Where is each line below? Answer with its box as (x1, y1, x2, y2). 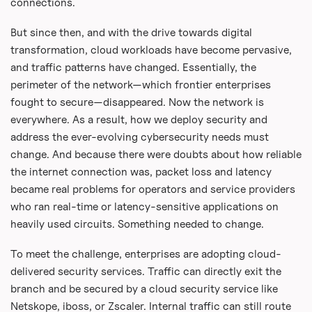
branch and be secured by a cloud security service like (10, 282, 278, 296)
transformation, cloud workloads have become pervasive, (10, 43, 292, 57)
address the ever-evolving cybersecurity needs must (10, 130, 269, 144)
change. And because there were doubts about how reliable (10, 148, 302, 162)
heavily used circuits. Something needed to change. (10, 217, 264, 231)
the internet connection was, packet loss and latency (10, 165, 272, 179)
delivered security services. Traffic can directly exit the (10, 265, 281, 279)
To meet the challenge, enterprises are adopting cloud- (10, 247, 281, 261)
